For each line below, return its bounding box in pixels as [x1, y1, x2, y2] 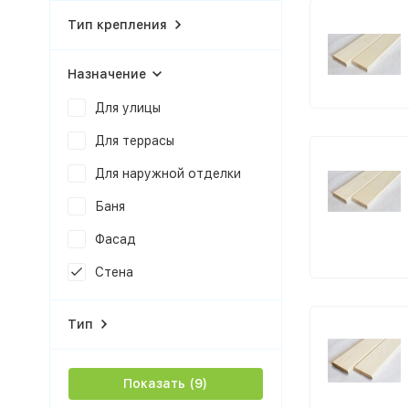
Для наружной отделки [94, 166, 241, 181]
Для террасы [94, 133, 174, 148]
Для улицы [94, 100, 161, 115]
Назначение [67, 67, 146, 81]
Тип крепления [67, 17, 167, 32]
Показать [123, 376, 185, 391]
